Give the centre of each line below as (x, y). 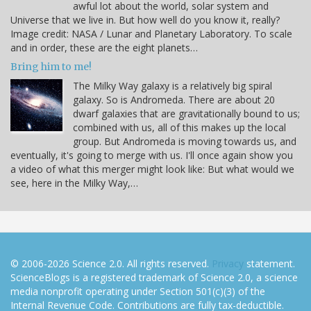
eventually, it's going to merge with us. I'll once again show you (152, 155)
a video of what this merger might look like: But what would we (152, 169)
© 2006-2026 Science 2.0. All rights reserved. (111, 263)
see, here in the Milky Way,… (74, 183)
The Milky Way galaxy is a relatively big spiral (173, 85)
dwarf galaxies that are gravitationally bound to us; (186, 113)
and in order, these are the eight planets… (104, 47)
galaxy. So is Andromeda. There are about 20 (174, 99)
